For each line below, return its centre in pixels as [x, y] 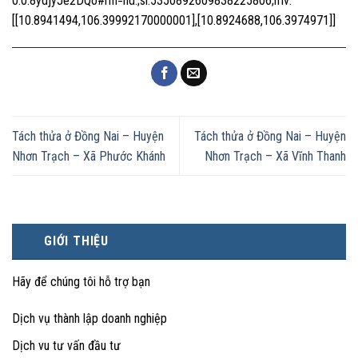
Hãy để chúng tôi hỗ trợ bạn [81, 281]
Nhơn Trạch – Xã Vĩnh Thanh [275, 156]
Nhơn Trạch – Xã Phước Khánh [89, 156]
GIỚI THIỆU [77, 241]
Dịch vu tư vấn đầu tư [66, 346]
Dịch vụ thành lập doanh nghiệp [89, 318]
